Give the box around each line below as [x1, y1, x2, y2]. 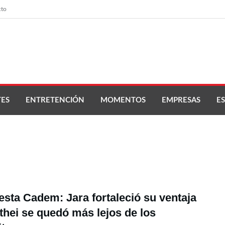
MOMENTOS [100, 96, 146, 104]
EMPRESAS [162, 96, 200, 104]
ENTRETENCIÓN [26, 96, 84, 104]
